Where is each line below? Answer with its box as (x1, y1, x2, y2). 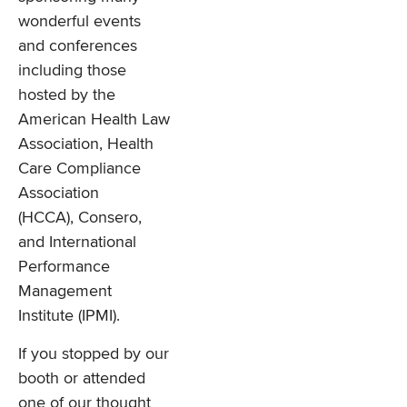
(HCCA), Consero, (18, 206, 142, 227)
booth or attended (18, 367, 145, 388)
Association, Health (18, 133, 154, 154)
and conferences (18, 35, 137, 55)
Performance (18, 255, 110, 276)
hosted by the (18, 84, 115, 104)
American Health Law (18, 108, 170, 129)
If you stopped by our (18, 342, 169, 363)
